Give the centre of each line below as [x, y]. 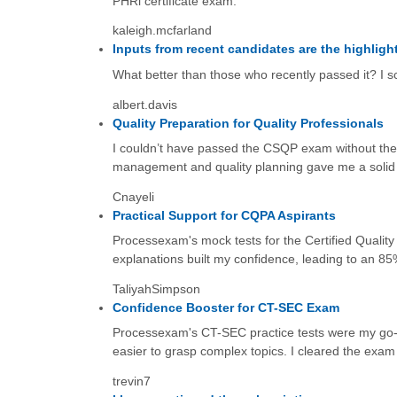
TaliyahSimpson [156, 288]
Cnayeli [133, 196]
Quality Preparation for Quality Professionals [248, 123]
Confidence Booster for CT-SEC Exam [226, 307]
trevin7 [131, 381]
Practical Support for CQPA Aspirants [224, 215]
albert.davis [144, 104]
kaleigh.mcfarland [162, 31]
